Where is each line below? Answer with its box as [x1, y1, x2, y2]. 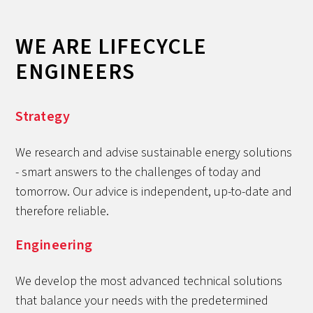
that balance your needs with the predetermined [15, 291, 269, 310]
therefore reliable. [15, 202, 110, 220]
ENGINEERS [15, 55, 136, 88]
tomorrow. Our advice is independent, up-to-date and [15, 182, 293, 201]
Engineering [15, 235, 93, 255]
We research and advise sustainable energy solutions [15, 143, 293, 161]
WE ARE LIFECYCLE [15, 30, 208, 63]
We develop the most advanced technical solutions [15, 272, 283, 290]
